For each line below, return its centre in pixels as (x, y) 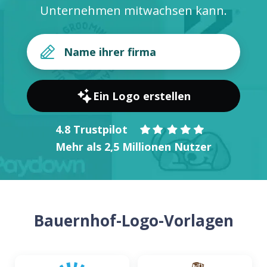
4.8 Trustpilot (91, 129)
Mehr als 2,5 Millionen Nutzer (133, 147)
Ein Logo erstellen (142, 96)
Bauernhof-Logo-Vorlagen (133, 221)
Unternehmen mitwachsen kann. (133, 10)
